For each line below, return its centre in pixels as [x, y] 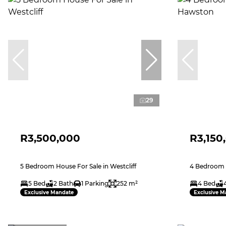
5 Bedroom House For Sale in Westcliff [78, 166]
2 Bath [63, 184]
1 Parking [95, 184]
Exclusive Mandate [49, 192]
